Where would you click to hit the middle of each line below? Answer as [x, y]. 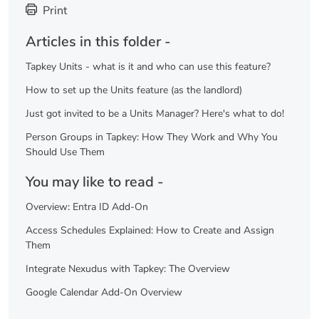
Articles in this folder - [98, 41]
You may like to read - [95, 182]
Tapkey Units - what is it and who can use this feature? [148, 66]
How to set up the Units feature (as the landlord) [134, 90]
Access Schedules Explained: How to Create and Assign [150, 230]
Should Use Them [65, 152]
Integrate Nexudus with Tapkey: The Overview [128, 268]
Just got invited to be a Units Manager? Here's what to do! [155, 113]
